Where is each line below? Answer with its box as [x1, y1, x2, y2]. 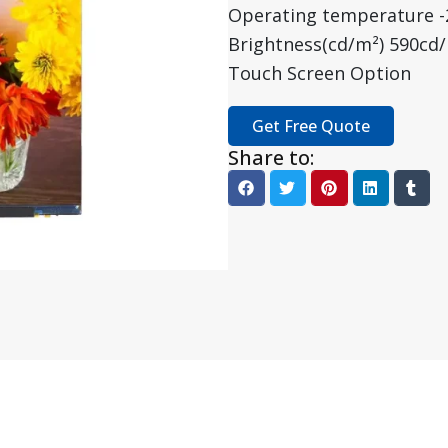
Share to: [228, 143, 315, 171]
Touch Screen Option [228, 60, 412, 85]
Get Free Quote [252, 114, 371, 137]
